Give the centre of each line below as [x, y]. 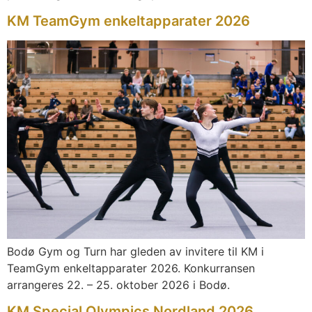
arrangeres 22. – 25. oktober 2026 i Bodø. [118, 285]
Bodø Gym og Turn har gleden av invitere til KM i [135, 252]
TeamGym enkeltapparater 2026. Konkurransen [131, 268]
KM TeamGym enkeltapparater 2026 [128, 21]
